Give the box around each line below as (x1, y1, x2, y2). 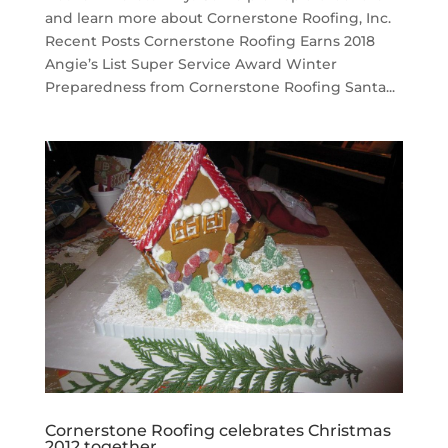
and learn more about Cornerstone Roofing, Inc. (44, 8, 395, 27)
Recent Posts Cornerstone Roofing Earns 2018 (44, 31, 375, 50)
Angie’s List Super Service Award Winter (44, 54, 337, 73)
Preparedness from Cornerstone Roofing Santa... (44, 77, 395, 96)
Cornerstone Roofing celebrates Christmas (44, 420, 391, 440)
